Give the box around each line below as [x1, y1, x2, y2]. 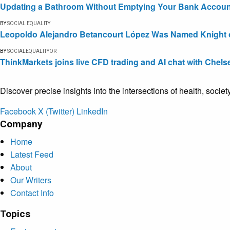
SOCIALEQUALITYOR [7, 48, 56, 54]
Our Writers [10, 174, 51, 186]
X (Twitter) [38, 105, 74, 118]
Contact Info [10, 187, 54, 199]
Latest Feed [10, 148, 53, 161]
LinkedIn [76, 105, 108, 118]
